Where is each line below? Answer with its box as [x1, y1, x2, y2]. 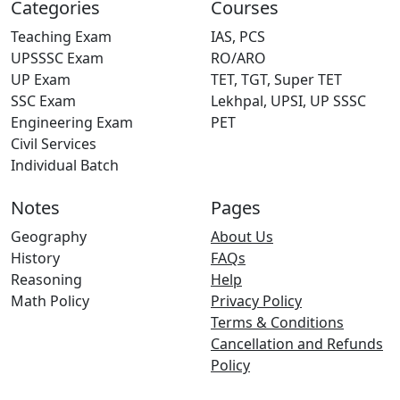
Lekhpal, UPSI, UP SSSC [211, 91, 366, 111]
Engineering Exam [11, 112, 133, 132]
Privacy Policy [211, 291, 302, 311]
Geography [11, 227, 87, 246]
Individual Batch [11, 155, 119, 175]
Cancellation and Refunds [211, 334, 383, 354]
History [11, 248, 60, 268]
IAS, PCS [211, 27, 265, 46]
